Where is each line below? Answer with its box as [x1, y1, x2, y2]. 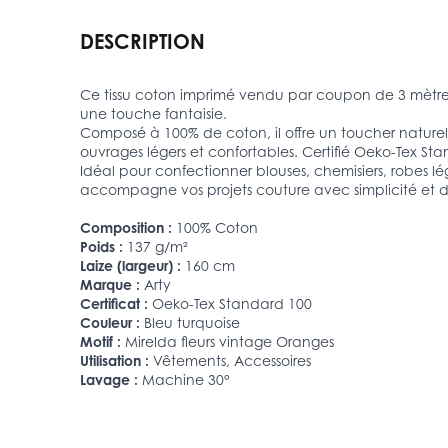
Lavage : [80, 370, 138, 388]
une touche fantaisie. [80, 104, 227, 122]
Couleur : [80, 313, 140, 331]
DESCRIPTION [80, 28, 205, 54]
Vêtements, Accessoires [153, 351, 311, 369]
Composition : [80, 218, 172, 236]
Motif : [80, 332, 121, 350]
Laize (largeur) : [80, 256, 181, 274]
